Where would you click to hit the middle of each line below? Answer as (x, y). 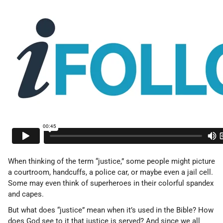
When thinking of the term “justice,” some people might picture (111, 161)
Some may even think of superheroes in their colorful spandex (111, 183)
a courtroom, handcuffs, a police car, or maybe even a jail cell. (111, 172)
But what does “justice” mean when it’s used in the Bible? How (111, 210)
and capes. (26, 194)
